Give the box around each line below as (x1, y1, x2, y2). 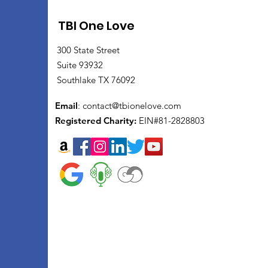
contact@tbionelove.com (83, 100, 181, 111)
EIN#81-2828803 (136, 115, 205, 126)
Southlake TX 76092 (57, 74, 135, 86)
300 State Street (57, 44, 120, 56)
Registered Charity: (55, 115, 136, 126)
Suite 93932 (57, 59, 103, 71)
